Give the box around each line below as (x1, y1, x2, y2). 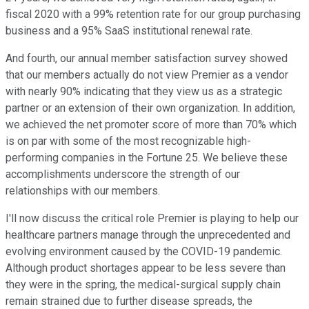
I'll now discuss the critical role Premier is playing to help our (6, 212, 299, 226)
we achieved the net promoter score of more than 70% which (6, 118, 297, 132)
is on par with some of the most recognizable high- (6, 134, 251, 148)
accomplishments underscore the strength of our (6, 168, 240, 181)
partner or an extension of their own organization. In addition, (6, 101, 295, 115)
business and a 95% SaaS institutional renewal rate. (6, 24, 252, 38)
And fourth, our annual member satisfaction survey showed (6, 52, 288, 66)
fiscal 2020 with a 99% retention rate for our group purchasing (6, 8, 301, 21)
